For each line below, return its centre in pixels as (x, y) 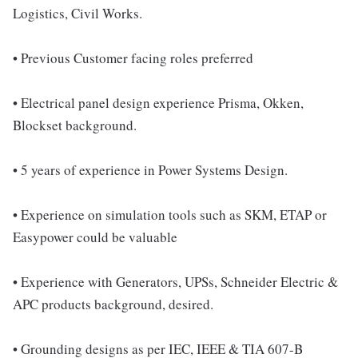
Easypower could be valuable (95, 237)
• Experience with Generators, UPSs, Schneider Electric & (175, 282)
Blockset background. (75, 125)
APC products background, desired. (113, 304)
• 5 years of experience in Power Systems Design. (150, 170)
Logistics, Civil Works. (78, 13)
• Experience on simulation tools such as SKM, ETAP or (170, 215)
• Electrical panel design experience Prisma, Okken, (158, 103)
